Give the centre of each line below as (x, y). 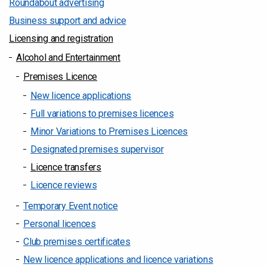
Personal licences (60, 224)
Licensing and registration (61, 38)
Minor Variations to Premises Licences (109, 131)
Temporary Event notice (71, 206)
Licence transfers (66, 167)
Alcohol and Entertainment (68, 58)
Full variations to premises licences (102, 114)
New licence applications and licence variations (118, 260)
